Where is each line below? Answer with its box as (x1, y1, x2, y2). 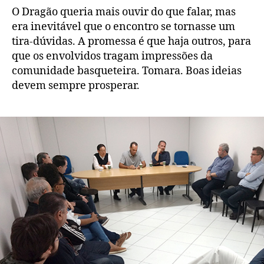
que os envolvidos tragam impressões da (12, 49, 213, 63)
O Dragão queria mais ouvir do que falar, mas (12, 5, 236, 19)
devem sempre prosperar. (12, 78, 140, 93)
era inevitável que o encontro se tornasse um (12, 19, 235, 34)
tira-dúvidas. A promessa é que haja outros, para (12, 34, 251, 48)
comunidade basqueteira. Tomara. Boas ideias (12, 64, 242, 78)
